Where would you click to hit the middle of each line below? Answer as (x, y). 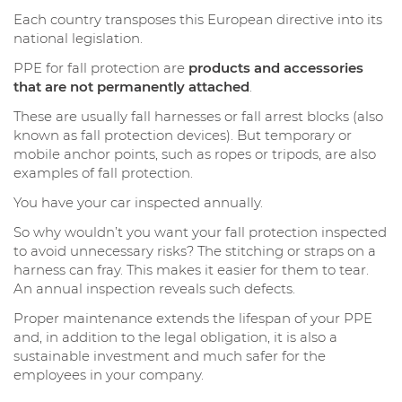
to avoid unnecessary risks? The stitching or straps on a (195, 251)
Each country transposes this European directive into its (198, 20)
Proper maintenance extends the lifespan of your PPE (193, 319)
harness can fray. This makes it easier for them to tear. (191, 270)
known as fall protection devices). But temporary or (183, 135)
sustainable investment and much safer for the (170, 356)
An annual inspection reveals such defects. (154, 289)
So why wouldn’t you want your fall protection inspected (200, 232)
